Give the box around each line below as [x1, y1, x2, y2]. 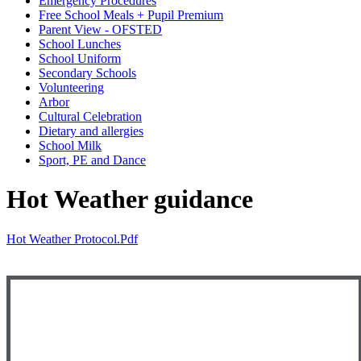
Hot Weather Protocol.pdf [6, 231, 138, 246]
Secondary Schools [39, 65, 136, 80]
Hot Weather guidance [6, 185, 253, 214]
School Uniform [39, 51, 121, 65]
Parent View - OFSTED [39, 22, 162, 36]
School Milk [39, 138, 102, 152]
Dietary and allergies [39, 123, 143, 138]
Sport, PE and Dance [39, 152, 146, 167]
